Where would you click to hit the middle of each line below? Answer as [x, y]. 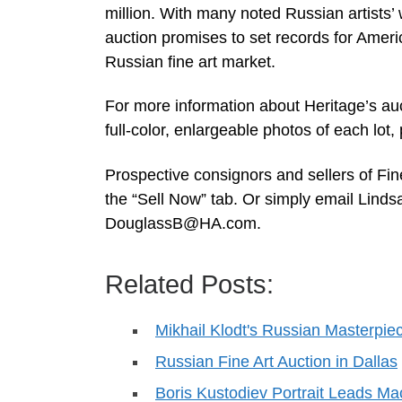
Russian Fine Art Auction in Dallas [276, 361]
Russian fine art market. [190, 61]
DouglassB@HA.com [181, 223]
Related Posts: [189, 284]
